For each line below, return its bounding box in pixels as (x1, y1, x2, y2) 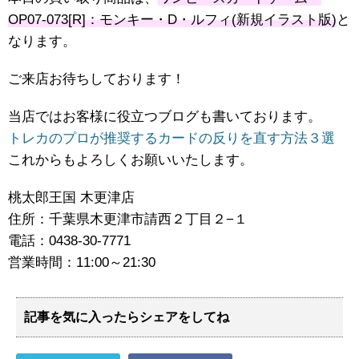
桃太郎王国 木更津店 (8, 190, 135, 206)
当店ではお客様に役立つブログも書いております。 (8, 109, 321, 125)
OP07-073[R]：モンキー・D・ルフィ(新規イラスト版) (8, 12, 337, 28)
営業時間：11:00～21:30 (8, 255, 155, 271)
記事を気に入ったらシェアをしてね (24, 310, 229, 325)
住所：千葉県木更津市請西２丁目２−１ (8, 212, 248, 228)
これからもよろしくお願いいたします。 (8, 152, 253, 168)
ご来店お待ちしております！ (8, 71, 185, 87)
